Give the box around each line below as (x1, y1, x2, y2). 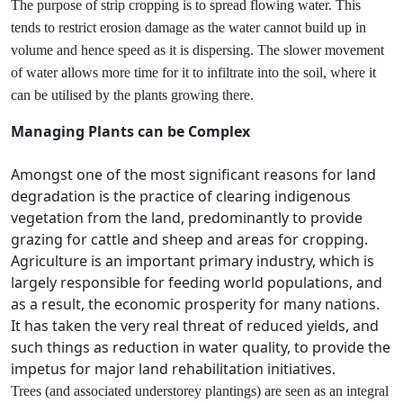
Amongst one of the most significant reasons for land (11, 165, 376, 184)
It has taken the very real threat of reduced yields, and (11, 316, 379, 336)
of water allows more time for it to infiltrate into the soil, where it (11, 65, 376, 80)
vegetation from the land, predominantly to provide (11, 208, 363, 228)
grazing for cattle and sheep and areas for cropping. (11, 229, 368, 249)
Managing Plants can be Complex (11, 121, 250, 141)
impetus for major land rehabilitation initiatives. (11, 359, 336, 379)
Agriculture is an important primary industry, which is (11, 251, 374, 271)
